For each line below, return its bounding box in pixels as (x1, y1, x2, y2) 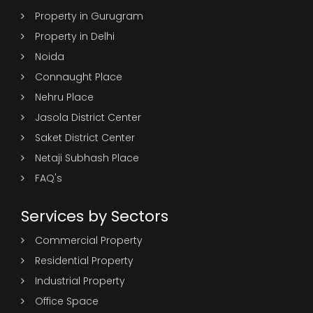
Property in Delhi (35, 29, 115, 43)
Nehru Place (35, 89, 94, 104)
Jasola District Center (35, 110, 141, 124)
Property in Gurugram (35, 8, 143, 23)
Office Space (35, 293, 99, 308)
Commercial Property (35, 233, 143, 247)
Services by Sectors (21, 205, 168, 227)
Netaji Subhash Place (35, 150, 139, 165)
